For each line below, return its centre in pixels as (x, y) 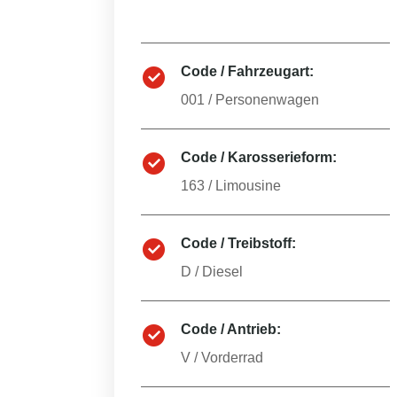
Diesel (222, 272)
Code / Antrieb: (231, 329)
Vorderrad (232, 358)
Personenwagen (267, 100)
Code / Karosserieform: (259, 157)
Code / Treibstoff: (238, 243)
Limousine (248, 186)
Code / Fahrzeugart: (247, 71)
